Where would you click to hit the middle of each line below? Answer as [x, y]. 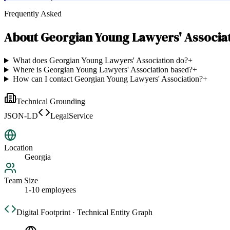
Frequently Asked [33, 14]
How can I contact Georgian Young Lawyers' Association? [108, 79]
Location [18, 148]
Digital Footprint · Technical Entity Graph [84, 213]
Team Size [21, 181]
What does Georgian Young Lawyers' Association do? [100, 61]
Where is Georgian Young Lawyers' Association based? [102, 70]
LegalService [72, 116]
